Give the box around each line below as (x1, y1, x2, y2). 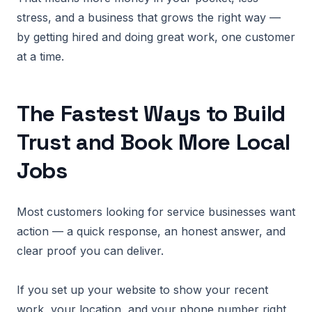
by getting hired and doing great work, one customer (17, 30, 295, 44)
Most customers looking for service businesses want (17, 205, 295, 219)
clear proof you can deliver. (17, 244, 164, 258)
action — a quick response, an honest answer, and (17, 224, 286, 238)
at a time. (17, 49, 64, 63)
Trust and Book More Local (17, 128, 290, 156)
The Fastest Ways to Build (17, 100, 286, 127)
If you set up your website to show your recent (17, 283, 268, 297)
